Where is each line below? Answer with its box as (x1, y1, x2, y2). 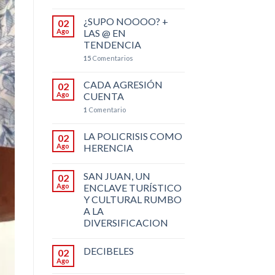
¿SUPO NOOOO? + (83, 15, 168, 27)
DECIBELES (83, 244, 134, 257)
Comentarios (90, 53, 133, 62)
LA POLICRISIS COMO (83, 130, 182, 142)
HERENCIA (83, 141, 133, 153)
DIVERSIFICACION (83, 216, 168, 228)
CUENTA (83, 90, 124, 102)
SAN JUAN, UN (83, 169, 150, 182)
